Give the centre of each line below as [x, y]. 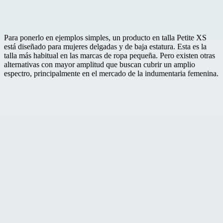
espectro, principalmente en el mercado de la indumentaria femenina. [111, 74]
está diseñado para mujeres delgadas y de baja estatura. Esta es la [105, 47]
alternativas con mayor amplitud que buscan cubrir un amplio [100, 65]
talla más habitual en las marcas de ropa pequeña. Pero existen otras [110, 56]
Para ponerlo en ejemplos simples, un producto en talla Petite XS [105, 38]
